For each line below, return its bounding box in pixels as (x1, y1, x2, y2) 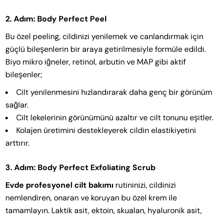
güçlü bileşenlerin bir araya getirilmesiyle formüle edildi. (5, 44, 206, 54)
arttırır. (5, 137, 30, 148)
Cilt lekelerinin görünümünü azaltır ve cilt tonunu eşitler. (16, 112, 214, 123)
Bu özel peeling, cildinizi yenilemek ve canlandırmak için (5, 31, 204, 42)
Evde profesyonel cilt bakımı (5, 179, 114, 190)
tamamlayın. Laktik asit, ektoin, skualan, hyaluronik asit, (5, 205, 202, 216)
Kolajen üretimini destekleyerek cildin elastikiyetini (16, 125, 197, 135)
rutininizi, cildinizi (113, 179, 176, 190)
